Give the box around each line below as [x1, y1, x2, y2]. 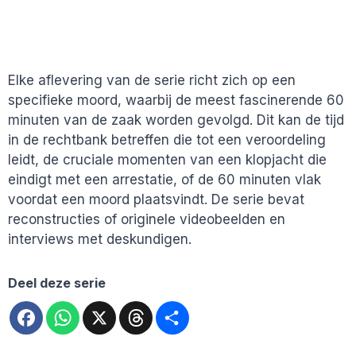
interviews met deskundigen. [8, 231, 192, 248]
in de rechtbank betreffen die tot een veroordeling [8, 132, 326, 149]
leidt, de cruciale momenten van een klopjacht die [8, 152, 327, 168]
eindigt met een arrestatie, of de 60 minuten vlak [8, 172, 321, 188]
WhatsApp [79, 299, 146, 315]
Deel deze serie [8, 274, 106, 291]
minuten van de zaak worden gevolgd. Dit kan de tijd [8, 112, 344, 129]
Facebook [43, 299, 105, 315]
